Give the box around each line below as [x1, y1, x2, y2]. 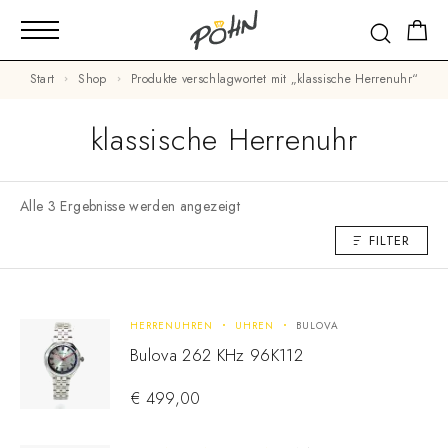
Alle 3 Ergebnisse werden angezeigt [20, 195, 240, 216]
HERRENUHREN [130, 317, 213, 333]
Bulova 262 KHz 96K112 [130, 342, 304, 367]
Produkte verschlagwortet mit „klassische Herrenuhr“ [137, 70, 419, 89]
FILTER [369, 231, 410, 251]
